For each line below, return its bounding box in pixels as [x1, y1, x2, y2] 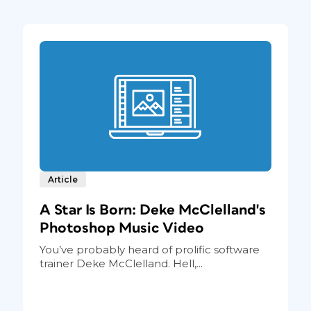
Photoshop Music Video [39, 221, 204, 236]
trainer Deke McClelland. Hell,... [39, 257, 203, 271]
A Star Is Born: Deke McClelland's [39, 203, 266, 218]
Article [47, 174, 78, 185]
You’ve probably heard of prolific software [39, 243, 260, 257]
